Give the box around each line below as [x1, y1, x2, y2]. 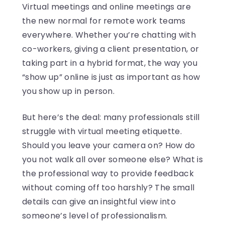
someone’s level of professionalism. [22, 209, 170, 221]
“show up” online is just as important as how [22, 71, 200, 83]
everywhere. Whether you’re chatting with [22, 29, 196, 41]
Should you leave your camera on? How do [22, 139, 195, 151]
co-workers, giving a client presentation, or [22, 43, 199, 55]
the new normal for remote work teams [22, 15, 186, 27]
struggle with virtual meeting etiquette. [22, 125, 182, 137]
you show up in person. [22, 85, 115, 97]
